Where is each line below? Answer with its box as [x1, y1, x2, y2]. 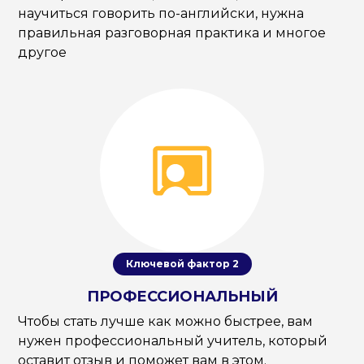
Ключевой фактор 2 [125, 257, 239, 270]
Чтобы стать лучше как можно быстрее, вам [18, 313, 314, 329]
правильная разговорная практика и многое [18, 25, 327, 41]
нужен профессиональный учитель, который [18, 332, 328, 349]
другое [18, 45, 67, 61]
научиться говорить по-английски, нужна [18, 6, 305, 22]
